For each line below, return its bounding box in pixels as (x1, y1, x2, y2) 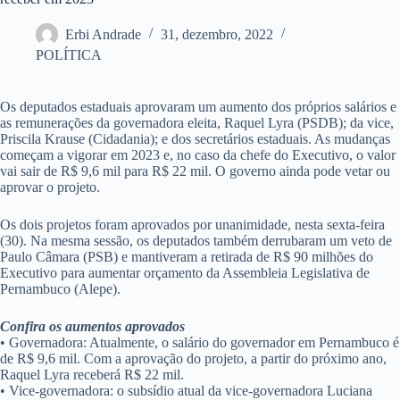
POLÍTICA (36, 46, 102, 62)
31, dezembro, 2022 (161, 26, 273, 42)
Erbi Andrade (65, 26, 141, 42)
